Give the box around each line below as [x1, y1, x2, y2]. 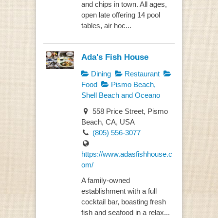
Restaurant [122, 70, 160, 78]
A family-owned [81, 176, 130, 185]
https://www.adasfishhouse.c [81, 149, 172, 158]
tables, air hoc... [81, 21, 131, 30]
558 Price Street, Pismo [90, 107, 168, 115]
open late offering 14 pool [81, 10, 160, 19]
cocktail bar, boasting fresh [81, 198, 166, 206]
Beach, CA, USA [81, 117, 135, 126]
